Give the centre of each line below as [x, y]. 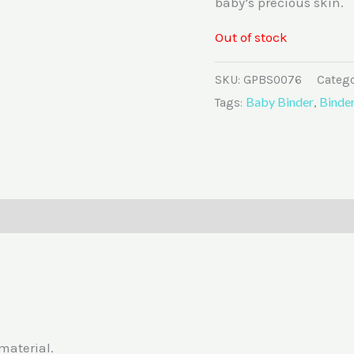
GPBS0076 [273, 80]
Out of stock [251, 37]
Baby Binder [280, 102]
